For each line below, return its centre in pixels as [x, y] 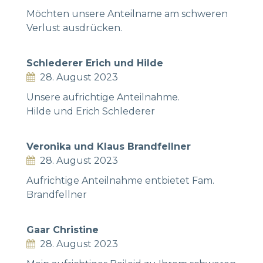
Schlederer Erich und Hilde [95, 63]
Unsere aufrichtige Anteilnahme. [103, 97]
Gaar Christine [63, 230]
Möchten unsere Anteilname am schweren [127, 14]
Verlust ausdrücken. [74, 28]
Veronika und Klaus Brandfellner [109, 146]
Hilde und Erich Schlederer [91, 111]
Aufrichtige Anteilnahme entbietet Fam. [120, 180]
